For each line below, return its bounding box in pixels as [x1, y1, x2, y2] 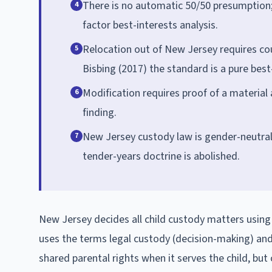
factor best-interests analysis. [83, 17, 218, 33]
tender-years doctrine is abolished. [83, 148, 240, 164]
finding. [83, 104, 117, 120]
